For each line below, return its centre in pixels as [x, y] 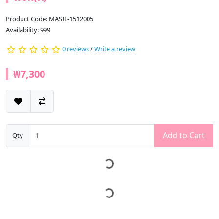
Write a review [115, 49]
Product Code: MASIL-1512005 [50, 19]
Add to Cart [184, 136]
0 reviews [76, 49]
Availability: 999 [28, 30]
